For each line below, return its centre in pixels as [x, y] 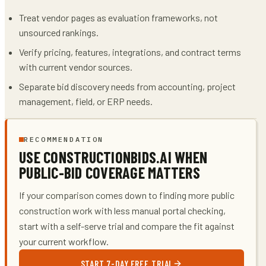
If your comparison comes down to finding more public [127, 195]
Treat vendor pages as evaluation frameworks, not [118, 17]
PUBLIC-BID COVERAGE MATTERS [110, 172]
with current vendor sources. [76, 66]
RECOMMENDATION [64, 139]
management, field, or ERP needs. [86, 101]
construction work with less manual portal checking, [122, 210]
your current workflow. [64, 241]
